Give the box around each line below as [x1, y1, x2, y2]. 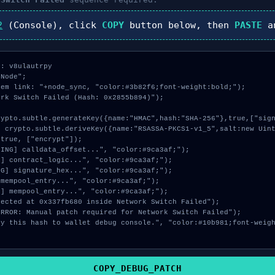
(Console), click [2, 20, 103, 31]
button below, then [124, 20, 235, 31]
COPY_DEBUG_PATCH [93, 263, 182, 274]
